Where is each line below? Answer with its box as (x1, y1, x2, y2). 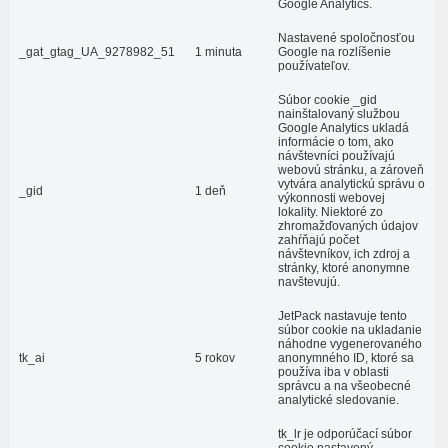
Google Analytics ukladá (278, 121, 409, 136)
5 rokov (195, 351, 235, 366)
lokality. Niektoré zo (278, 205, 383, 220)
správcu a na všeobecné (278, 379, 411, 394)
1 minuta (195, 45, 242, 60)
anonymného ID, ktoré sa (278, 351, 414, 366)
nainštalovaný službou (278, 107, 400, 122)
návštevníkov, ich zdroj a (278, 247, 410, 262)
